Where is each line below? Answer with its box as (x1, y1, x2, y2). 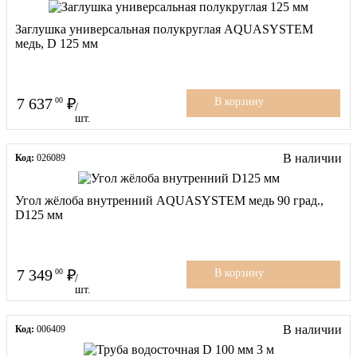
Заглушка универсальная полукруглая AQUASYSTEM (15, 22, 313, 36)
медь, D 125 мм (15, 36, 98, 50)
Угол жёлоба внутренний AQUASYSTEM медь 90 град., (15, 193, 324, 207)
